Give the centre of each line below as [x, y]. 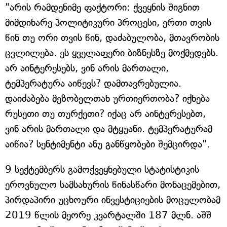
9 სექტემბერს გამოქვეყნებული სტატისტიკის [102, 169]
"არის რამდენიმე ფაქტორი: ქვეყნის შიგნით [102, 7]
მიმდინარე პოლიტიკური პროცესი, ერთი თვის [108, 23]
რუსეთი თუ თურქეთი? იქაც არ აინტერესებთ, [105, 114]
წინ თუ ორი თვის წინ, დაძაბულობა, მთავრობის [112, 38]
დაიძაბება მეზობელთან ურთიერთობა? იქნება [107, 99]
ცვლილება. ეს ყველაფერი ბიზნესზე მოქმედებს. [112, 53]
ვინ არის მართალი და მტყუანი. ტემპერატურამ [109, 129]
